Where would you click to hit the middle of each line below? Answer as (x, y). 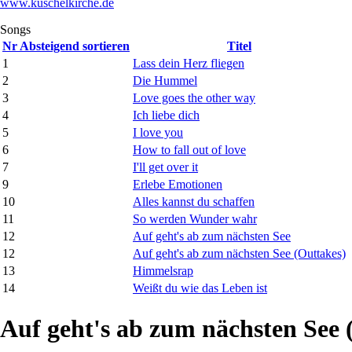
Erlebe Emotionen (178, 184)
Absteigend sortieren (75, 46)
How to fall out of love (189, 149)
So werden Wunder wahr (195, 218)
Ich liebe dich (166, 115)
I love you (158, 132)
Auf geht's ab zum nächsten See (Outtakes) (239, 253)
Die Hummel (165, 80)
